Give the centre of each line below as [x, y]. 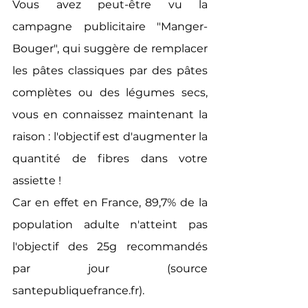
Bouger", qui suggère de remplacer [110, 48]
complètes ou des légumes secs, [110, 92]
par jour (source [110, 268]
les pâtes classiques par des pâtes [110, 70]
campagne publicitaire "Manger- [110, 26]
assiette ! [38, 180]
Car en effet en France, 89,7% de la [110, 202]
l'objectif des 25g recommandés [110, 246]
